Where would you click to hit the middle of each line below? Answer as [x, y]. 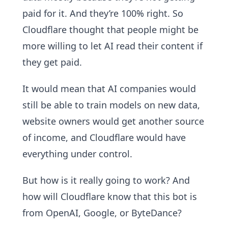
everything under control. [77, 154]
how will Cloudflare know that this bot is [110, 196]
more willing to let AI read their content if [112, 46]
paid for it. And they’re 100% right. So [103, 13]
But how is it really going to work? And [106, 180]
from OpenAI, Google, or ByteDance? [102, 213]
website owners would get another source [113, 121]
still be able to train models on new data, [111, 105]
